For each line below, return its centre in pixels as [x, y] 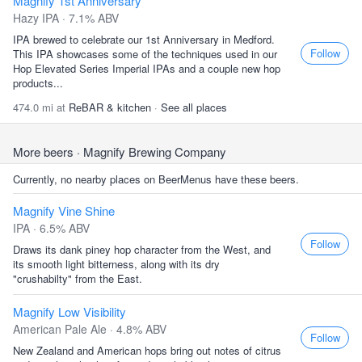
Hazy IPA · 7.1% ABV [66, 18]
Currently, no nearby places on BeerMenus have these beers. [156, 179]
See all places [194, 107]
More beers [45, 152]
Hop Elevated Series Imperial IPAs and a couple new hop [147, 68]
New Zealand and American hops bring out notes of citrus [147, 350]
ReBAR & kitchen [110, 107]
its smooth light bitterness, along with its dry [116, 264]
